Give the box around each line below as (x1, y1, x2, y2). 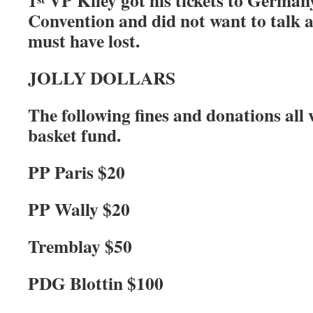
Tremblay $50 (28, 233, 132, 259)
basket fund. (28, 122, 121, 148)
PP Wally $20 (28, 196, 130, 222)
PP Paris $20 (28, 159, 125, 185)
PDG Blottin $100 (28, 270, 163, 296)
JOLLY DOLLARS (28, 64, 175, 91)
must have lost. (28, 27, 140, 54)
